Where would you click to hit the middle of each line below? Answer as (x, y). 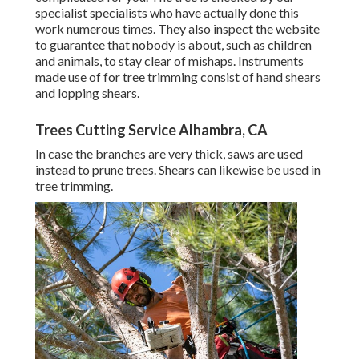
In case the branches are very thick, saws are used (169, 154)
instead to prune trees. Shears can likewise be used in (178, 170)
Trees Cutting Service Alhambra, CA (151, 130)
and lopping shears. (87, 93)
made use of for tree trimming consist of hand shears (178, 77)
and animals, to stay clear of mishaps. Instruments (169, 61)
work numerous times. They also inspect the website (177, 29)
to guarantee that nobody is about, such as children (173, 45)
